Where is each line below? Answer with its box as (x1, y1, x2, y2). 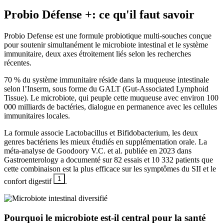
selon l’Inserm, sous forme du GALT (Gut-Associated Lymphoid (4, 84, 208, 93)
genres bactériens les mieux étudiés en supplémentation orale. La (4, 137, 207, 146)
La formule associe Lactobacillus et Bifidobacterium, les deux (4, 128, 198, 137)
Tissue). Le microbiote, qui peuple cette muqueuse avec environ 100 (4, 93, 218, 102)
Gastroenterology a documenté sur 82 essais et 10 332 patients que (4, 155, 213, 164)
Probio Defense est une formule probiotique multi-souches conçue (4, 31, 211, 40)
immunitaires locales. (4, 111, 70, 120)
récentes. (4, 58, 31, 67)
